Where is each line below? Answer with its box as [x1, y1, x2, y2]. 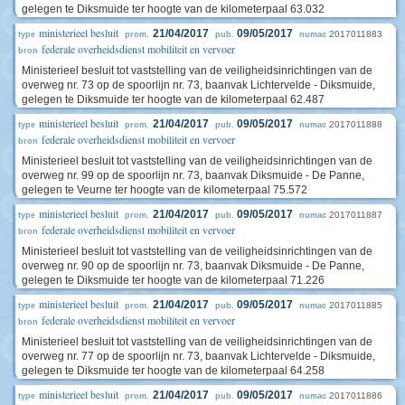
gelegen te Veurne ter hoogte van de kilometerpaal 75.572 [22, 184, 307, 196]
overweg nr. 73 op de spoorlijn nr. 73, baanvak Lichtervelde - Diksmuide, [22, 79, 375, 91]
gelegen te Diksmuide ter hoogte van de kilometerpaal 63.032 [22, 3, 325, 15]
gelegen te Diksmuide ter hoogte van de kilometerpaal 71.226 [22, 274, 325, 287]
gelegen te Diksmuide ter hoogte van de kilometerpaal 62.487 [22, 93, 325, 106]
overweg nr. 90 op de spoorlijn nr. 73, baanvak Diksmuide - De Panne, [22, 259, 364, 272]
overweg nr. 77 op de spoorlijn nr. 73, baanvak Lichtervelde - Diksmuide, [22, 350, 375, 363]
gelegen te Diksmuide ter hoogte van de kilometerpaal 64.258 [22, 364, 325, 377]
